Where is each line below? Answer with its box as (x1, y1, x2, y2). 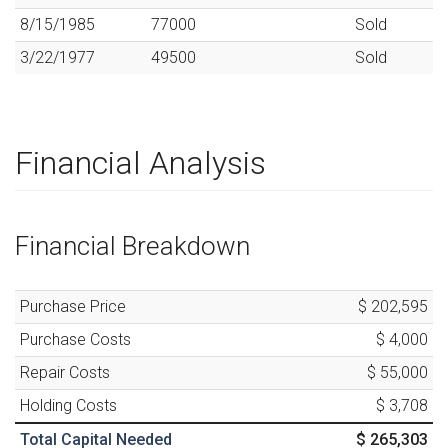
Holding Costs (20, 396, 117, 416)
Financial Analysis (15, 143, 266, 182)
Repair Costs (20, 363, 110, 383)
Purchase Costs (20, 330, 131, 350)
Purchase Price (20, 297, 126, 317)
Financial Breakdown (15, 231, 250, 262)
